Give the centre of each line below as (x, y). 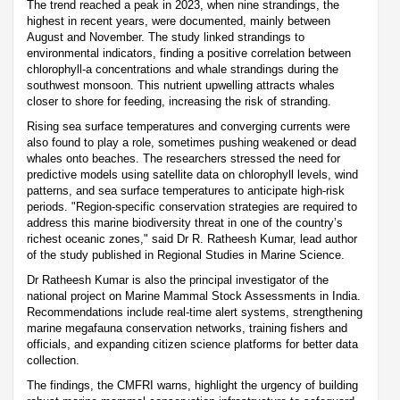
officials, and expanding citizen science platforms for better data (192, 345)
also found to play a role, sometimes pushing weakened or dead (192, 143)
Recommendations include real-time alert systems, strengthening (195, 312)
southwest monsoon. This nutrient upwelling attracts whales (181, 86)
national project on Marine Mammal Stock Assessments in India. (194, 296)
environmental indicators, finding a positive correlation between (189, 54)
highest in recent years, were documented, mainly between (179, 21)
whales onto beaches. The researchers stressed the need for (183, 159)
